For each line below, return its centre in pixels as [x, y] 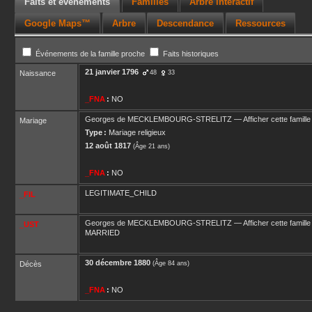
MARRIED [102, 233]
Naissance [38, 73]
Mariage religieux [137, 132]
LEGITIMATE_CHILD [121, 193]
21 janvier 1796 [112, 72]
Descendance [186, 23]
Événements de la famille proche [90, 54]
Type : [96, 132]
